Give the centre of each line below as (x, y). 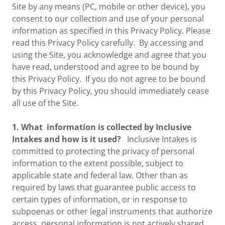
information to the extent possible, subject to (98, 163)
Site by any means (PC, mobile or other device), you (109, 7)
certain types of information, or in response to (100, 199)
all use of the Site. (45, 103)
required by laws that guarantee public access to (104, 187)
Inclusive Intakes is (161, 139)
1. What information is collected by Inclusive (102, 127)
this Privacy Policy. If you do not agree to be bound (109, 79)
